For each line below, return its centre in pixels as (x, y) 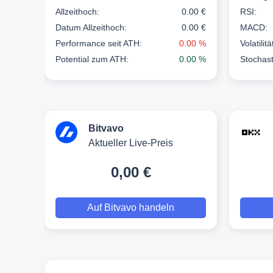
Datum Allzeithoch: (91, 27)
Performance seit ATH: (99, 43)
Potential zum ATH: (92, 59)
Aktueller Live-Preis (131, 143)
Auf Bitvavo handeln (131, 207)
